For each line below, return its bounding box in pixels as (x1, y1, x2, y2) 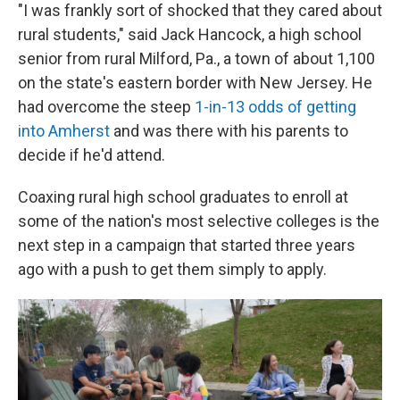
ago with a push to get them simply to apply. (18, 259, 327, 279)
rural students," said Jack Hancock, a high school (18, 24, 362, 44)
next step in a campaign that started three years (18, 235, 355, 254)
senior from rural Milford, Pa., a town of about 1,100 (18, 48, 375, 68)
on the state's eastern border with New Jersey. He (18, 72, 372, 92)
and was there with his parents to (110, 121, 348, 140)
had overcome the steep (18, 96, 191, 116)
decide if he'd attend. (18, 145, 165, 164)
